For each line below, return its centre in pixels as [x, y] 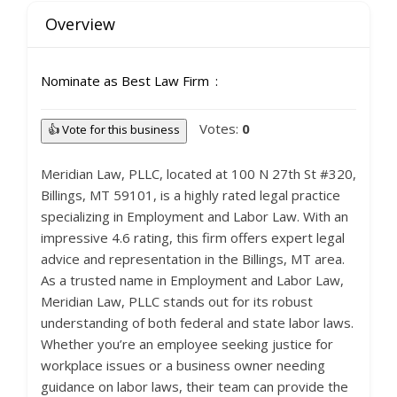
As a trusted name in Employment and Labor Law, [192, 280]
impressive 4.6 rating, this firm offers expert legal [193, 237]
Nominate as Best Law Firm [125, 81]
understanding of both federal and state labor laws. [197, 323]
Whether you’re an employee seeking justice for [187, 344]
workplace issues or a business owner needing [183, 365]
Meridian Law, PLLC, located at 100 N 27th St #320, [198, 174]
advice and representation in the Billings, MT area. [193, 259]
